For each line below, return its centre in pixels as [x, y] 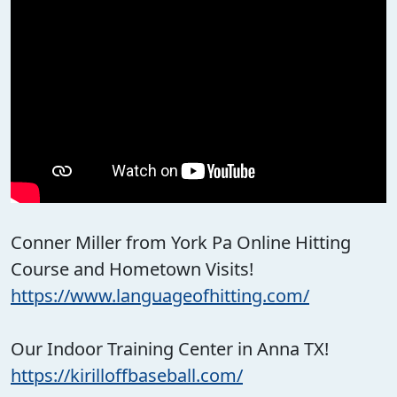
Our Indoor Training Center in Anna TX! [170, 348]
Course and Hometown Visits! [132, 269]
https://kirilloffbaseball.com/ [127, 375]
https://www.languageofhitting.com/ [160, 295]
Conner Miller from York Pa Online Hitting [181, 242]
